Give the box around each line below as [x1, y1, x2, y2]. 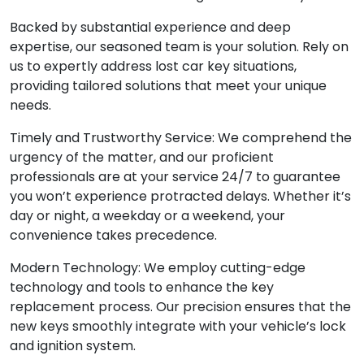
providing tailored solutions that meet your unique [10, 76, 327, 96]
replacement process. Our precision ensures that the [10, 297, 351, 317]
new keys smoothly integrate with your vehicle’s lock [10, 317, 346, 336]
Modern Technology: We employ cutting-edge [10, 258, 305, 278]
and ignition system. [10, 336, 136, 356]
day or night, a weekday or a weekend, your [10, 206, 285, 226]
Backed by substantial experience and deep [10, 18, 291, 37]
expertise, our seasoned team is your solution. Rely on [10, 37, 349, 57]
